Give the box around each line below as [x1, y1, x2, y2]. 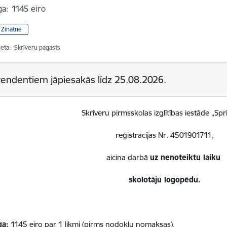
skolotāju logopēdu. [129, 175, 201, 185]
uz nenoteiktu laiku [150, 153, 223, 163]
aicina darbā [106, 153, 150, 163]
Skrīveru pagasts [14, 44, 61, 51]
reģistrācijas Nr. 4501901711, [116, 130, 214, 140]
